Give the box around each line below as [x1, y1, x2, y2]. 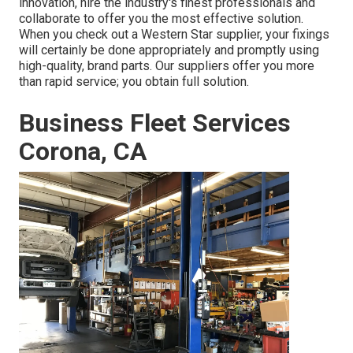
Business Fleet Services [19, 108, 291, 139]
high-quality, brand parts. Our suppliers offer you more [19, 58, 314, 74]
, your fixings [260, 27, 329, 43]
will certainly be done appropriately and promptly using [19, 43, 319, 58]
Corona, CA [19, 136, 147, 167]
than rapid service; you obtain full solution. [19, 74, 249, 90]
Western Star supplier [141, 27, 260, 43]
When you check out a [19, 27, 141, 43]
